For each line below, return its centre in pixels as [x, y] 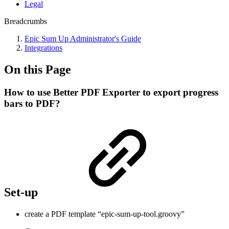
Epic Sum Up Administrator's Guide [83, 39]
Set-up [22, 192]
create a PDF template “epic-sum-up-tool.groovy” [105, 214]
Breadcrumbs [26, 21]
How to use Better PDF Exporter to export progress [111, 92]
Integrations [43, 48]
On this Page [38, 69]
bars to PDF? [32, 103]
